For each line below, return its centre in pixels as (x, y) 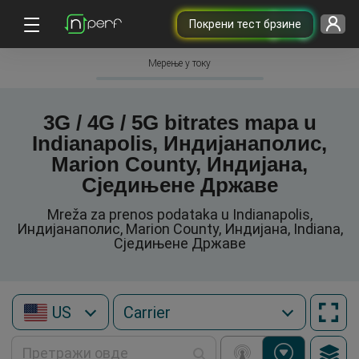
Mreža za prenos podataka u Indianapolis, (179, 214)
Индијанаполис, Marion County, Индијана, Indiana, (179, 229)
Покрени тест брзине (245, 24)
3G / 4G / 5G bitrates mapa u (179, 123)
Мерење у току (179, 63)
